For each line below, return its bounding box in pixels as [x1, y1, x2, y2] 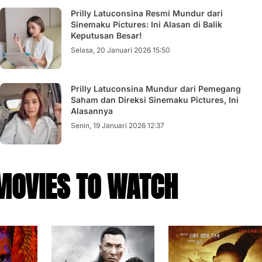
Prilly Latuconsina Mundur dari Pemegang [71, 83, 241, 94]
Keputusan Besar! [71, 30, 142, 40]
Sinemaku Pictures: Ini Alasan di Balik [71, 19, 222, 29]
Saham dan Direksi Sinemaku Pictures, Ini [71, 94, 239, 105]
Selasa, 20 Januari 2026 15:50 [71, 45, 170, 54]
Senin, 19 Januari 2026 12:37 [71, 120, 164, 130]
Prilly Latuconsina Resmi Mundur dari [71, 8, 223, 18]
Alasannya [71, 105, 113, 116]
